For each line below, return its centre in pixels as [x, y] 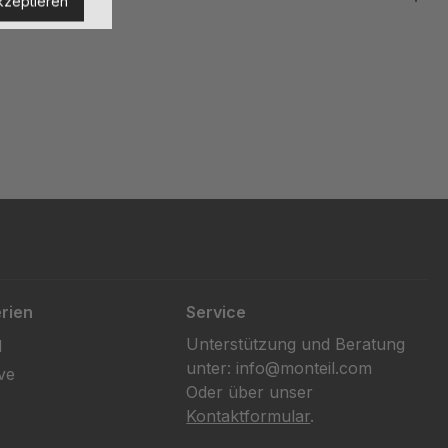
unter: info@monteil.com [279, 368]
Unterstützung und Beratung [296, 344]
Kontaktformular [248, 416]
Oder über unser [250, 392]
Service [216, 312]
